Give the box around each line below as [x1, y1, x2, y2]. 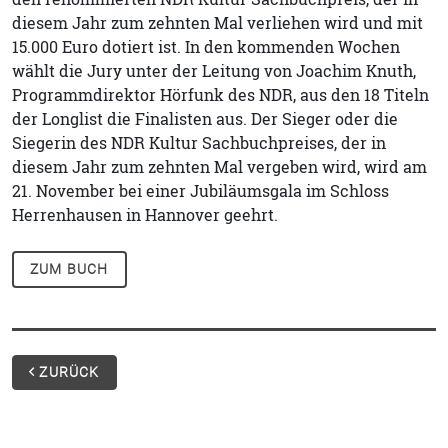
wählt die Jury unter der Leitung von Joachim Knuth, [12, 60, 416, 82]
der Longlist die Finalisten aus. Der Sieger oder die [12, 108, 398, 130]
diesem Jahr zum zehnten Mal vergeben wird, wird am [12, 156, 427, 178]
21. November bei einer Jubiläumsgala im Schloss [12, 180, 389, 202]
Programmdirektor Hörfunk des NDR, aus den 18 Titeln [12, 84, 429, 106]
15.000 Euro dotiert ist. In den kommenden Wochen [12, 36, 400, 58]
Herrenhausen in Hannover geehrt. [12, 204, 278, 226]
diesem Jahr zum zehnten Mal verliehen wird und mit [12, 12, 423, 34]
